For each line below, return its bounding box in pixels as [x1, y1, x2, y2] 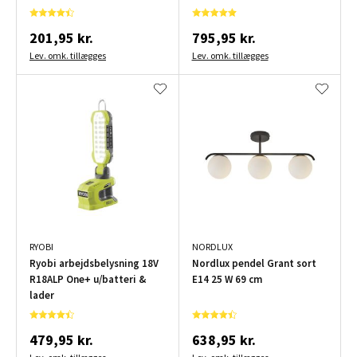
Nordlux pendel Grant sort [191, 256, 316, 270]
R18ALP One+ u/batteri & [29, 272, 146, 286]
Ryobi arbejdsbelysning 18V [29, 256, 159, 270]
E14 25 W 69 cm [191, 272, 262, 286]
